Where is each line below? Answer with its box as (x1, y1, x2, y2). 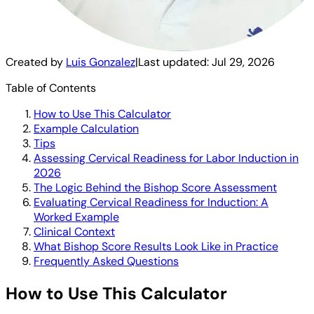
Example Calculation (34, 121, 139, 136)
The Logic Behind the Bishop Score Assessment (34, 179, 277, 195)
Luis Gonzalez (66, 54, 135, 69)
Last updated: (138, 54, 212, 69)
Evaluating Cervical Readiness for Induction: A (34, 194, 268, 210)
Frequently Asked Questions (34, 253, 179, 268)
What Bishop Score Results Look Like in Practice (34, 238, 278, 254)
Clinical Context (34, 224, 115, 239)
